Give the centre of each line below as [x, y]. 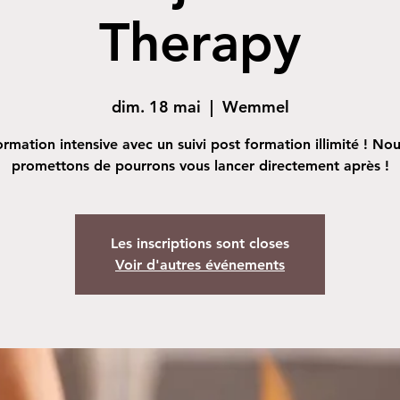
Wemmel [255, 107]
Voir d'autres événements [200, 265]
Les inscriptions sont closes [200, 243]
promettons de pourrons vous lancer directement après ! [200, 166]
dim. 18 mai [156, 107]
